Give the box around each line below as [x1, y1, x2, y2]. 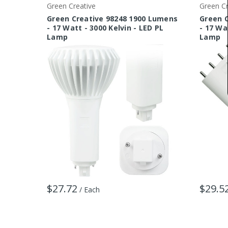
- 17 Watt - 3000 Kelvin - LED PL [47, 23, 163, 33]
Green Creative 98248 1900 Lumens [47, 14, 178, 24]
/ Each [79, 185, 100, 195]
